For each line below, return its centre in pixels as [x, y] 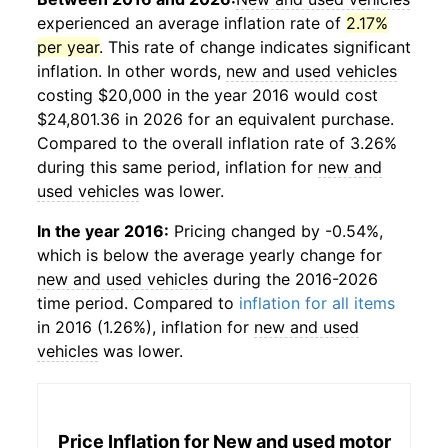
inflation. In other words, [131, 71]
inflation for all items [317, 303]
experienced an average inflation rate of [191, 23]
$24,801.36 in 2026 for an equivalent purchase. [215, 119]
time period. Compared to [138, 303]
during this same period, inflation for [177, 167]
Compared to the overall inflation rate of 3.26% [217, 143]
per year [68, 47]
